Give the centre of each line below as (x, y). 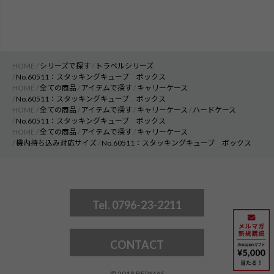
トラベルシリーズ (124, 65)
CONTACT (137, 244)
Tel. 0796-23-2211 (137, 205)
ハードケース (214, 109)
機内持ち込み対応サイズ (56, 143)
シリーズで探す (65, 65)
